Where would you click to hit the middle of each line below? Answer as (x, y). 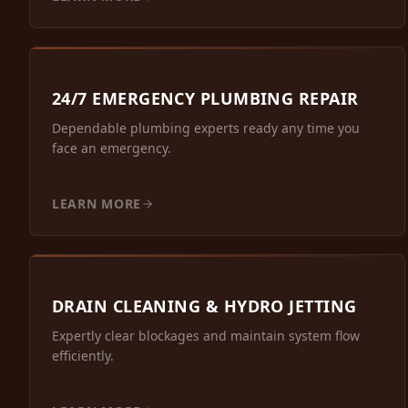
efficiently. (83, 356)
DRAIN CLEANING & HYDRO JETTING (204, 306)
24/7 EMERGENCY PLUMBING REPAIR (205, 99)
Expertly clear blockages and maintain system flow (206, 336)
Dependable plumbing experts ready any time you (206, 128)
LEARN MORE (97, 204)
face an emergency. (112, 148)
